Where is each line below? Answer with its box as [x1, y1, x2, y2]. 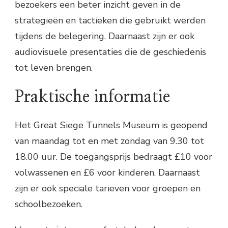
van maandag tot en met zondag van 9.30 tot [15, 134, 204, 147]
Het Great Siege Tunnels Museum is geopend [15, 119, 208, 131]
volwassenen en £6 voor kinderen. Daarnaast [15, 166, 200, 179]
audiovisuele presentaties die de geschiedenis [15, 46, 206, 59]
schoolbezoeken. [15, 197, 82, 210]
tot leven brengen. [15, 62, 93, 74]
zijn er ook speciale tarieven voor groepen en [15, 182, 201, 194]
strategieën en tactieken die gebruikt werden [15, 14, 206, 27]
